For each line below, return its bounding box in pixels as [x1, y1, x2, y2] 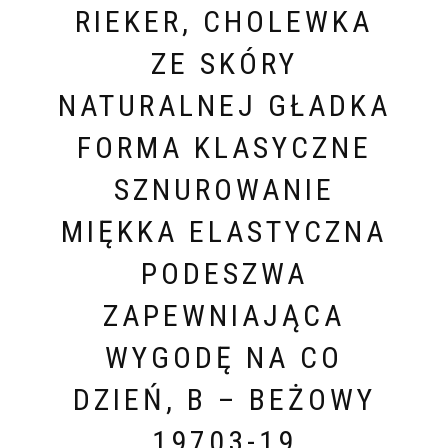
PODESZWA [140, 255, 308, 291]
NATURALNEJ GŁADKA [57, 87, 391, 123]
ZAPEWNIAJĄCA [103, 297, 345, 333]
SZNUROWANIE [113, 171, 335, 207]
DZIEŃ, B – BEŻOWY [72, 381, 376, 417]
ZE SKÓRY [150, 45, 298, 81]
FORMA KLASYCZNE [76, 129, 372, 165]
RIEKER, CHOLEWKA [75, 3, 373, 39]
